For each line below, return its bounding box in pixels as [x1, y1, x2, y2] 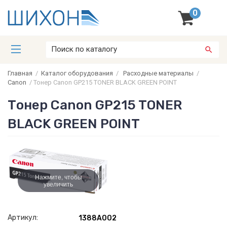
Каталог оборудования [41, 69, 113, 77]
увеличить [44, 179, 73, 188]
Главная [8, 69, 32, 77]
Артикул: [8, 213, 38, 222]
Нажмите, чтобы [34, 172, 82, 181]
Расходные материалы [123, 69, 194, 77]
